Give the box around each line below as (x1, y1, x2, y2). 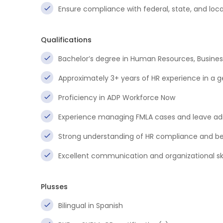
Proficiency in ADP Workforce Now (58, 93, 175, 103)
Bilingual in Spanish (58, 201, 123, 211)
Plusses (41, 182, 68, 192)
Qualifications (41, 35, 92, 45)
